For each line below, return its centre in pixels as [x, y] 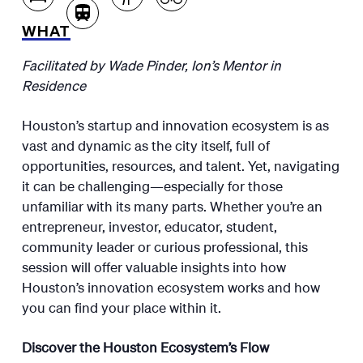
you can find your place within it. [121, 307]
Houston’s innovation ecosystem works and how [171, 286]
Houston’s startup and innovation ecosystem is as [175, 124]
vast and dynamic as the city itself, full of [145, 145]
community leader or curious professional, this [164, 246]
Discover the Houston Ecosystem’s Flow [145, 346]
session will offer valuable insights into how [154, 266]
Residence [53, 85]
